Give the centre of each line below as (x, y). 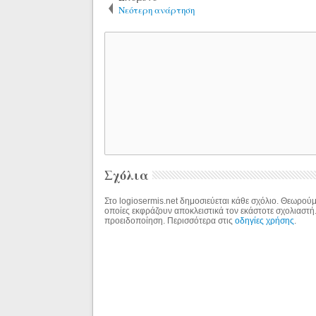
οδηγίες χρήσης (265, 220)
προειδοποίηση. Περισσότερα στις (170, 220)
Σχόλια (127, 175)
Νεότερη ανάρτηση (157, 10)
